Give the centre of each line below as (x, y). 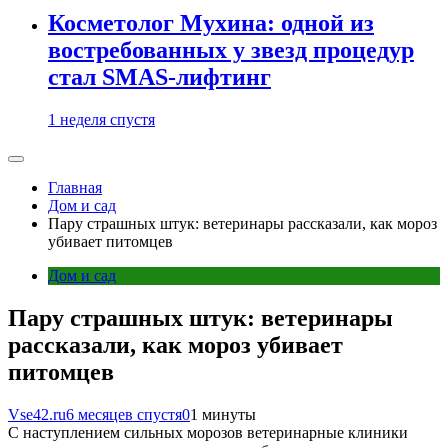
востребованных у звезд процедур (231, 50)
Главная (75, 187)
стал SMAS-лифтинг (159, 77)
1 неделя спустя (101, 119)
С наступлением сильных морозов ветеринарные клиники (208, 432)
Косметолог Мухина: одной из (211, 23)
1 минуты (223, 414)
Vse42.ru (37, 414)
